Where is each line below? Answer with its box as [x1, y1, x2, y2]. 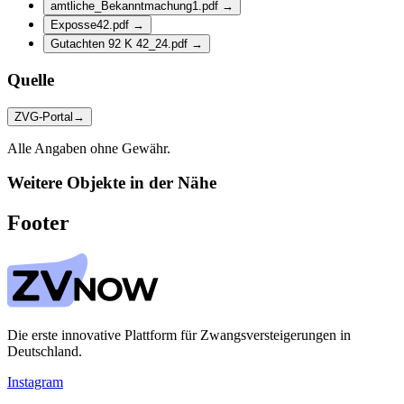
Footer [7, 211, 69, 235]
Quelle [7, 69, 54, 89]
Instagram [7, 374, 63, 390]
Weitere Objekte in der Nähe [7, 173, 216, 193]
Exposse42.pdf [50, 18, 133, 32]
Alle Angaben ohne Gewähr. [7, 140, 170, 156]
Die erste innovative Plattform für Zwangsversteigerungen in [7, 327, 351, 344]
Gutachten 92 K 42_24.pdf [50, 37, 191, 51]
